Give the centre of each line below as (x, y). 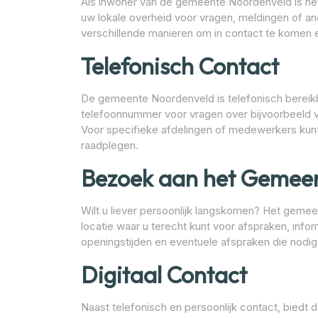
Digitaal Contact (164, 275)
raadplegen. (110, 146)
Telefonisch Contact (180, 66)
